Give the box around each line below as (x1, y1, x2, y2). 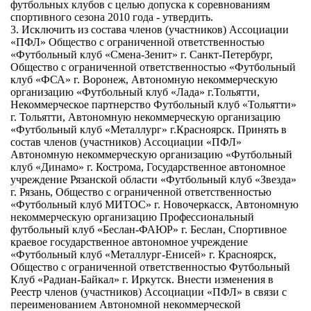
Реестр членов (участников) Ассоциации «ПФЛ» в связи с (10, 286, 287, 298)
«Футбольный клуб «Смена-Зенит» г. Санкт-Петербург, (10, 49, 273, 60)
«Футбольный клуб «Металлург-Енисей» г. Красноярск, (10, 249, 276, 260)
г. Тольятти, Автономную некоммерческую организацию (10, 111, 280, 123)
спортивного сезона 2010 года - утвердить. (10, 11, 213, 23)
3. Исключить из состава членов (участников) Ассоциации (10, 24, 289, 35)
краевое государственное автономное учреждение (10, 236, 248, 248)
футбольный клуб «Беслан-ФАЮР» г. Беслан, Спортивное (10, 224, 287, 235)
